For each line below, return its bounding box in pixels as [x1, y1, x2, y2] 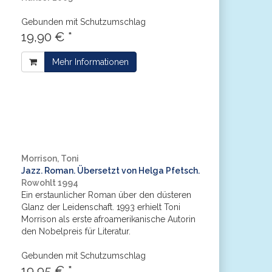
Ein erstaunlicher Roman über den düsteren [21, 190, 191, 200]
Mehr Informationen [52, 57, 129, 67]
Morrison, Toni [21, 154, 79, 163]
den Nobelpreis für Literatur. [21, 226, 131, 236]
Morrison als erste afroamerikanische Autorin [21, 214, 195, 224]
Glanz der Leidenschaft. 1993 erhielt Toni [21, 202, 180, 212]
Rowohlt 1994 [21, 178, 78, 188]
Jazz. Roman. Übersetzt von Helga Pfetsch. [21, 166, 200, 175]
